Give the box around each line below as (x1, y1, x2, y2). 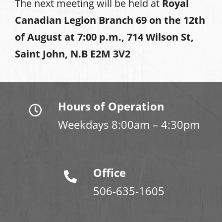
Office (93, 165, 126, 180)
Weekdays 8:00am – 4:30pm (58, 117, 200, 132)
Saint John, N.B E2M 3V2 (14, 47, 130, 61)
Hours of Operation (58, 99, 164, 114)
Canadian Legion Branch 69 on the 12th (14, 13, 205, 27)
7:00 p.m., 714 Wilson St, (77, 30, 194, 44)
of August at (14, 30, 75, 44)
